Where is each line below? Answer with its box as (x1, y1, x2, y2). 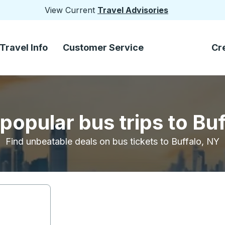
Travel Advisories (97, 5, 168, 15)
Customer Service (63, 42, 144, 53)
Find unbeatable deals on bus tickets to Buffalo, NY (6, 136, 219, 147)
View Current (45, 5, 97, 15)
